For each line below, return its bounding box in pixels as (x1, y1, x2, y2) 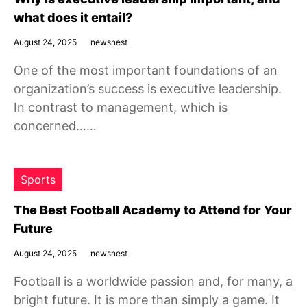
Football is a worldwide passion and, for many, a (14, 274, 293, 288)
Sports (21, 173, 56, 186)
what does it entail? (14, 10, 132, 25)
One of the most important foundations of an (14, 63, 278, 77)
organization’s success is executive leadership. (14, 82, 282, 96)
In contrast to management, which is (14, 100, 228, 114)
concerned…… (14, 119, 97, 133)
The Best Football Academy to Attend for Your (14, 203, 292, 217)
